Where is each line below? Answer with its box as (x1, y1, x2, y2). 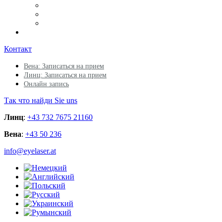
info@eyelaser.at (4, 147, 56, 155)
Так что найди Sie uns (4, 96, 77, 105)
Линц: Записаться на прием (24, 71, 107, 79)
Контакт (4, 45, 32, 53)
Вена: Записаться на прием (24, 62, 104, 70)
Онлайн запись (24, 80, 69, 88)
